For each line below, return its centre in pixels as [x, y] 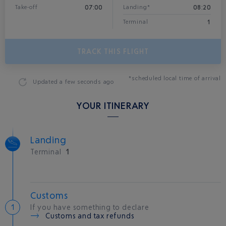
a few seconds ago [87, 81]
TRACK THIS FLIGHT [113, 51]
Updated [46, 81]
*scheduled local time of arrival [175, 78]
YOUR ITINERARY [113, 105]
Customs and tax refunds [90, 216]
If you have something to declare [90, 207]
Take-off [26, 7]
